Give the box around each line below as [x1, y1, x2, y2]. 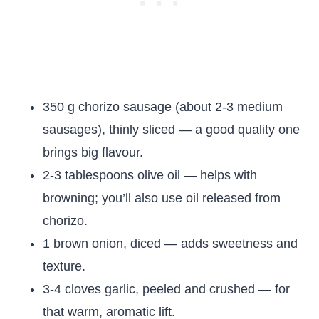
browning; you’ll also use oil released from [43, 191, 281, 205]
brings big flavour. [43, 145, 143, 159]
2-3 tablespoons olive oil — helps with [43, 168, 257, 182]
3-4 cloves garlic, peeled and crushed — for [43, 282, 290, 296]
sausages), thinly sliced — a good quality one [43, 122, 300, 137]
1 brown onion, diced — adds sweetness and [43, 236, 298, 251]
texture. [43, 259, 85, 273]
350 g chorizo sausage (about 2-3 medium [43, 100, 283, 114]
